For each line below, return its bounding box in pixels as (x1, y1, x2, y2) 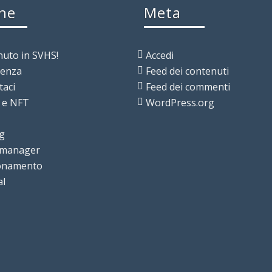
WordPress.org (145, 95, 214, 109)
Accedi (145, 48, 174, 62)
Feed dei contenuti (145, 64, 229, 78)
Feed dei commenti (145, 80, 230, 93)
